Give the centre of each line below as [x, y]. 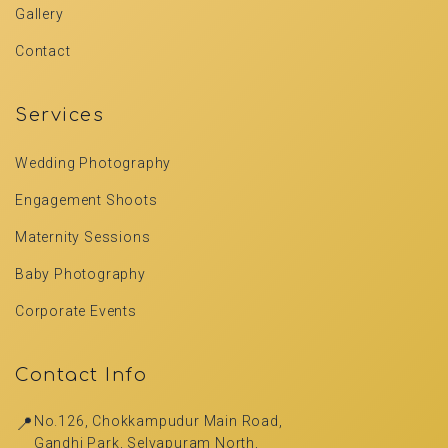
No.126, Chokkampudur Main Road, [158, 421]
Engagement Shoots [86, 200]
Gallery [39, 14]
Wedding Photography [93, 163]
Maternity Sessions [83, 237]
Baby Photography [80, 274]
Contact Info [81, 375]
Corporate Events [76, 311]
